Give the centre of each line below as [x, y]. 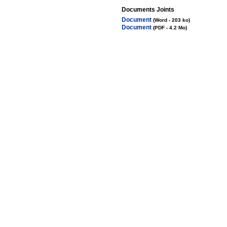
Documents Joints [148, 10]
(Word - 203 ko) [172, 20]
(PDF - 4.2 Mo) [170, 28]
